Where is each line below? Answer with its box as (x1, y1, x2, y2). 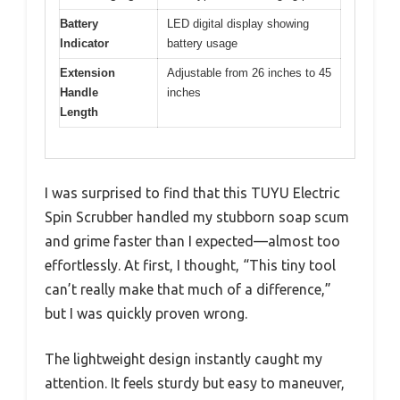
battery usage (167, 36, 237, 50)
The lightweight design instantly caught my (45, 351, 322, 368)
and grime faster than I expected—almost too (45, 233, 340, 250)
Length (60, 104, 98, 119)
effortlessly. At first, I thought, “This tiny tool (45, 257, 336, 274)
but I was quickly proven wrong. (45, 305, 247, 322)
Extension (60, 65, 115, 79)
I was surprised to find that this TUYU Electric (45, 185, 340, 202)
